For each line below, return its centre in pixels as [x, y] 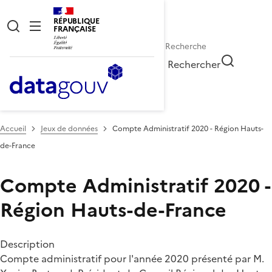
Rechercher [194, 64]
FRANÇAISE [75, 29]
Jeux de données [69, 128]
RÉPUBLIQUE [76, 21]
